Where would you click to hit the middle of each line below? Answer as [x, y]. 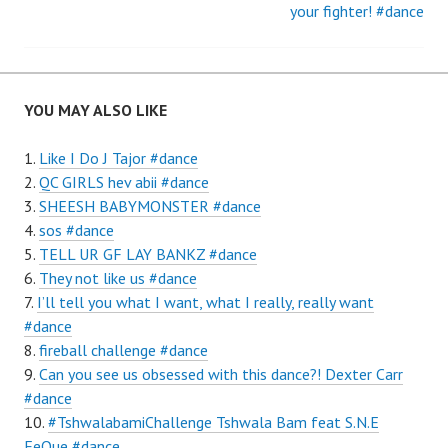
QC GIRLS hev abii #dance [124, 182]
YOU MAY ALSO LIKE [95, 110]
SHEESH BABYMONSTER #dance [150, 206]
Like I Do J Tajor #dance [118, 158]
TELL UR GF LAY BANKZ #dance [148, 254]
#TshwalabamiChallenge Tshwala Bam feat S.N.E [213, 422]
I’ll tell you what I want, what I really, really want [205, 302]
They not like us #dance [118, 278]
